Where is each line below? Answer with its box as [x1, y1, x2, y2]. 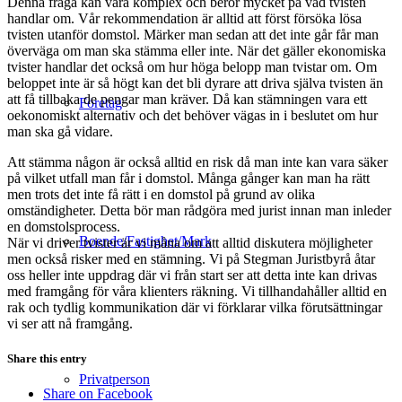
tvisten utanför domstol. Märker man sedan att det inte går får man [7, 26, 379, 42]
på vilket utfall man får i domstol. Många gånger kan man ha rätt [7, 170, 370, 186]
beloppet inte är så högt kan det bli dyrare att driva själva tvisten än [7, 74, 383, 91]
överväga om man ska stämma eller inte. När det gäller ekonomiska [7, 42, 386, 58]
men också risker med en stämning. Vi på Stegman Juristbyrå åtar [7, 250, 375, 267]
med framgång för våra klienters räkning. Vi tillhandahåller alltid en [7, 283, 387, 299]
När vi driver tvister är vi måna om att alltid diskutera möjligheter [7, 234, 372, 250]
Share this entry [7, 351, 87, 365]
